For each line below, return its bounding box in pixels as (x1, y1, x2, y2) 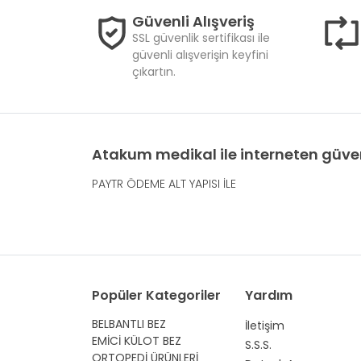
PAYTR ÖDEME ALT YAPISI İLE (92, 175, 236, 192)
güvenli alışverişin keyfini (132, 46, 268, 63)
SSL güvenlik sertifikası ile (132, 29, 270, 46)
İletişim (245, 317, 284, 334)
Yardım (245, 285, 293, 305)
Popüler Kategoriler (92, 285, 221, 305)
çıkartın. (132, 63, 176, 80)
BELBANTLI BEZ (92, 315, 166, 332)
